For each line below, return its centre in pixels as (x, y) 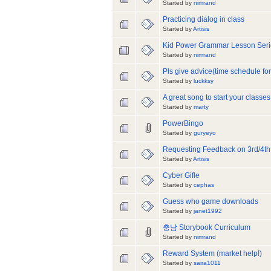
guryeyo (205, 133)
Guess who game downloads (211, 202)
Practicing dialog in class (204, 20)
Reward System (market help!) (212, 254)
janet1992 (208, 211)
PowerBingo (183, 124)
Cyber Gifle (181, 176)
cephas (204, 185)
